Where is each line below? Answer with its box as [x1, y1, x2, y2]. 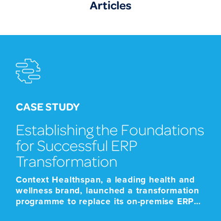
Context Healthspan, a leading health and [16, 173, 195, 186]
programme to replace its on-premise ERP [16, 195, 194, 208]
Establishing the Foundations [16, 119, 204, 139]
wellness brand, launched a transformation [16, 184, 199, 197]
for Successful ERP [16, 135, 137, 154]
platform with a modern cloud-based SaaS [16, 206, 197, 219]
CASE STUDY [16, 99, 79, 113]
